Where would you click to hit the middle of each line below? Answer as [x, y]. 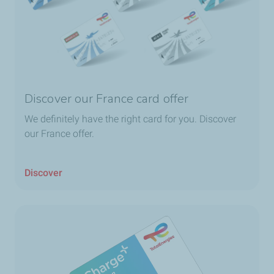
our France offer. [59, 134]
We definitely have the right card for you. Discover [130, 119]
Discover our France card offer [106, 99]
